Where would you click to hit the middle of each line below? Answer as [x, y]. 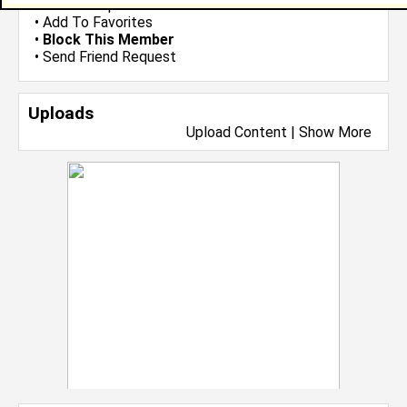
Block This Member [109, 40]
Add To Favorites [98, 22]
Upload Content [237, 132]
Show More [335, 132]
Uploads [61, 113]
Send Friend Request [109, 57]
